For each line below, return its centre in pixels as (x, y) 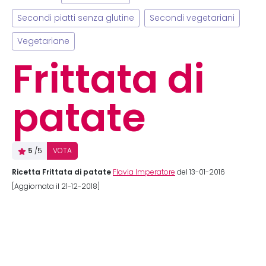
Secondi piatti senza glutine (76, 18)
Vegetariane (43, 41)
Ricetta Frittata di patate (61, 172)
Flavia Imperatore (144, 172)
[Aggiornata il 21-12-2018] (56, 186)
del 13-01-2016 (200, 172)
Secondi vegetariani (192, 18)
